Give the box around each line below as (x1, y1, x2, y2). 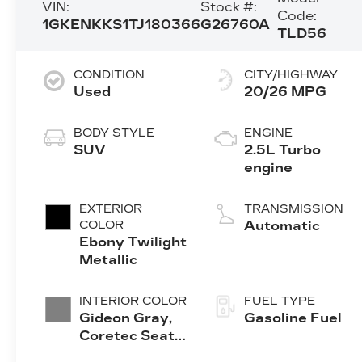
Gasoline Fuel (244, 309, 343, 326)
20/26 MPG (244, 83, 327, 99)
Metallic (79, 251, 138, 267)
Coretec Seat (79, 327, 175, 343)
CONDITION (74, 67, 145, 82)
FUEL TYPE (244, 293, 316, 308)
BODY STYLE (74, 125, 155, 140)
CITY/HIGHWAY (244, 67, 339, 82)
